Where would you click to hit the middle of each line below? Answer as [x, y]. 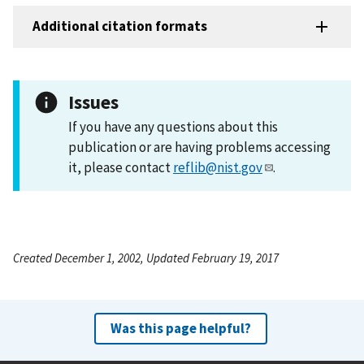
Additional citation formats [120, 26]
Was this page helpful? [180, 328]
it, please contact [121, 167]
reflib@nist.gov [218, 167]
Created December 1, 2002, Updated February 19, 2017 [146, 258]
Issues [93, 102]
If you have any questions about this [173, 126]
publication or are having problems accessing [199, 147]
